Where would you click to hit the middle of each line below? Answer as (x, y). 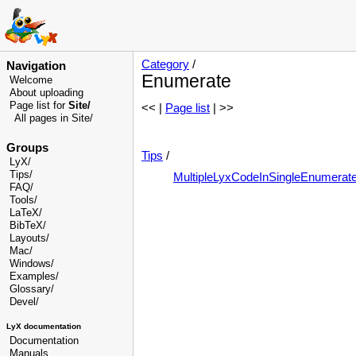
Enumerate (186, 81)
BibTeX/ (28, 225)
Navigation (36, 66)
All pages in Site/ (54, 118)
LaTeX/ (26, 213)
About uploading (46, 93)
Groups (27, 147)
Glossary (30, 289)
